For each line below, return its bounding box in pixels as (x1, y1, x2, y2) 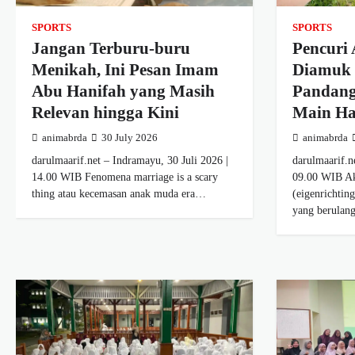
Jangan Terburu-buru (32, 38, 190, 58)
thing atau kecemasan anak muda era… (32, 186, 206, 200)
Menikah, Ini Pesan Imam (32, 59, 219, 79)
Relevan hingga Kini (32, 102, 179, 122)
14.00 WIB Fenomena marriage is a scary (32, 170, 218, 183)
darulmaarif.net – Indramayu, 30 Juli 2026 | (32, 153, 228, 166)
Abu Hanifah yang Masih (32, 81, 215, 101)
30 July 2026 (101, 132, 158, 143)
